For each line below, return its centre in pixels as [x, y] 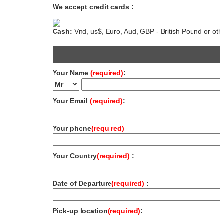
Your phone [72, 128]
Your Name [71, 73]
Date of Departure [82, 183]
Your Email [71, 101]
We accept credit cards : [93, 7]
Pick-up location [80, 211]
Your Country [75, 156]
